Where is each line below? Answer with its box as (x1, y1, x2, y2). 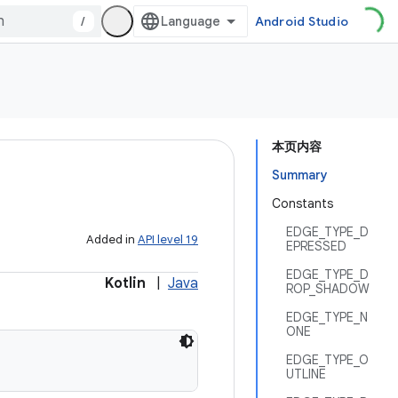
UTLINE (286, 366, 326, 382)
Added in (86, 232, 138, 247)
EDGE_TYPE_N (286, 309, 368, 325)
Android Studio (254, 13, 348, 29)
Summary (272, 167, 328, 183)
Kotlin (105, 275, 146, 292)
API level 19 (138, 232, 198, 247)
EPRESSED (286, 238, 346, 254)
